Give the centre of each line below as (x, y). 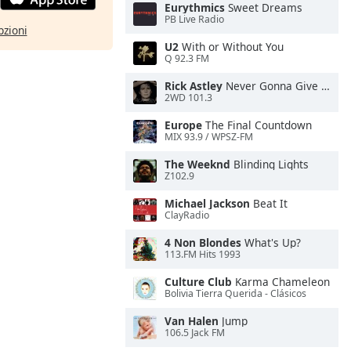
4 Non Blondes (203, 242)
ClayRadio (187, 215)
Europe (183, 125)
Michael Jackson (207, 203)
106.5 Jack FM (195, 333)
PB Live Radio (194, 20)
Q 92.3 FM (187, 59)
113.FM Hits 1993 (203, 255)
